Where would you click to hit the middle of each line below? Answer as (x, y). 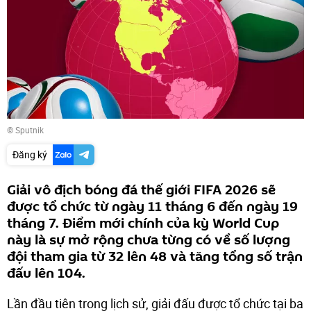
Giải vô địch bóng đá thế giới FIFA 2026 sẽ (141, 190)
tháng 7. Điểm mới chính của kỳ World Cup (143, 223)
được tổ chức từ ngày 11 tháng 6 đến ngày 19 (152, 207)
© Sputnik (25, 129)
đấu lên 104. (46, 273)
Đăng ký (30, 154)
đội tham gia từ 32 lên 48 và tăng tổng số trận (155, 257)
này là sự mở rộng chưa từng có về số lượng (149, 240)
